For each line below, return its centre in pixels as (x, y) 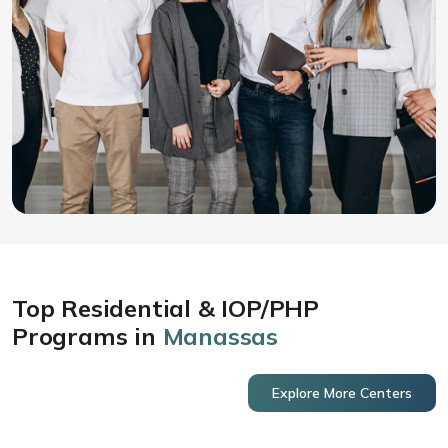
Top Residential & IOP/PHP (165, 308)
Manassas (220, 336)
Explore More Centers (342, 393)
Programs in (87, 336)
